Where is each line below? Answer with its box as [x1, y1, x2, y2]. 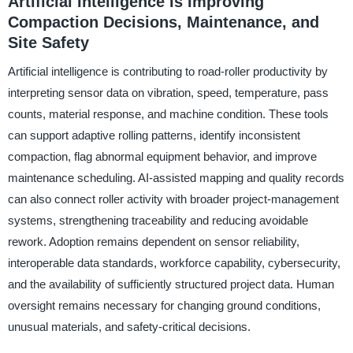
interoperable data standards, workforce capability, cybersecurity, [7, 255, 340, 269]
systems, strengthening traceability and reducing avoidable [7, 213, 308, 227]
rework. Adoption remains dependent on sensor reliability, [7, 234, 299, 248]
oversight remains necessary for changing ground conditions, [7, 298, 321, 312]
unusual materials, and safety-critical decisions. [7, 319, 251, 333]
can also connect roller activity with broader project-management [7, 191, 339, 206]
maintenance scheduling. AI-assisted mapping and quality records [7, 170, 344, 184]
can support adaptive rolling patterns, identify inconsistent [7, 128, 300, 142]
